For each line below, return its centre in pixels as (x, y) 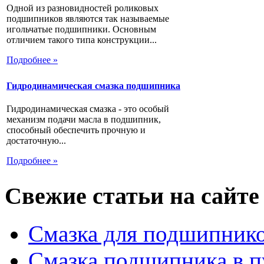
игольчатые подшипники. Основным (81, 29)
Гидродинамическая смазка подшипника (93, 86)
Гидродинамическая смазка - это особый (88, 109)
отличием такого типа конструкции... (82, 39)
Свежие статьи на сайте (132, 196)
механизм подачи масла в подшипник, (84, 120)
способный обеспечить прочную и (76, 130)
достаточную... (36, 141)
